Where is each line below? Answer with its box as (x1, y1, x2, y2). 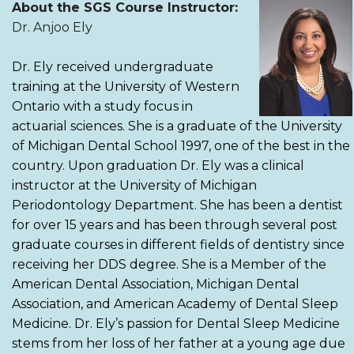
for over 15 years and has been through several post (12, 217, 337, 232)
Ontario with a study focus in (12, 98, 193, 114)
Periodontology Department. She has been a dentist (12, 197, 343, 213)
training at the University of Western (12, 78, 239, 94)
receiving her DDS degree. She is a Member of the (12, 256, 326, 272)
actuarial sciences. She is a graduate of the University (12, 118, 342, 134)
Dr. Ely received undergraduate (12, 58, 213, 74)
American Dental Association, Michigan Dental (12, 276, 299, 292)
